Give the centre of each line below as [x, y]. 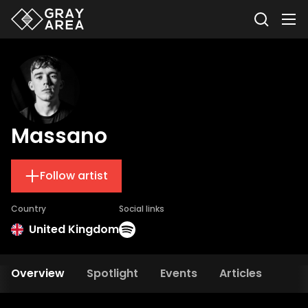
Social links [142, 209]
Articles [241, 273]
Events [179, 273]
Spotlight [112, 273]
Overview [38, 273]
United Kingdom [74, 229]
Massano [59, 136]
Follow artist [74, 176]
